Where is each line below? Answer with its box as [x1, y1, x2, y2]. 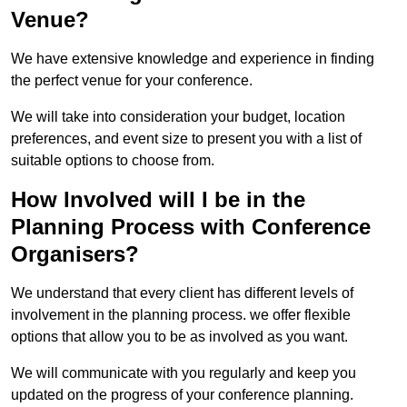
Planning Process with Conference [11, 214, 371, 240]
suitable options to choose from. [11, 153, 214, 169]
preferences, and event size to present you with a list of [11, 131, 362, 147]
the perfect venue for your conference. [11, 73, 253, 89]
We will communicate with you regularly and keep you [11, 365, 356, 382]
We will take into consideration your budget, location [11, 109, 345, 125]
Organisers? [11, 242, 139, 267]
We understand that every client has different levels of [11, 285, 353, 302]
